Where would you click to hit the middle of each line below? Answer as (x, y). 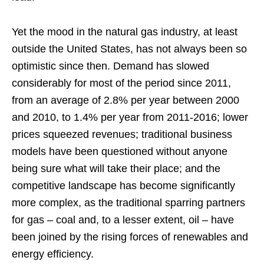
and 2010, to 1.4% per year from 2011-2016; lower (130, 117)
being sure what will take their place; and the (116, 169)
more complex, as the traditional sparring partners (128, 203)
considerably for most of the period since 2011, (121, 83)
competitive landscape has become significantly (123, 186)
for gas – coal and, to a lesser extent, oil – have (123, 220)
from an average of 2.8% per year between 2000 (126, 100)
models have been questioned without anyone (120, 151)
